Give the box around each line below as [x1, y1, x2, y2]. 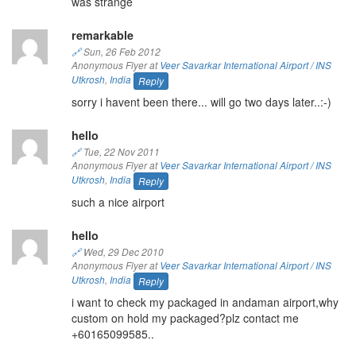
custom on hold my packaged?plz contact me [71, 309, 299, 326]
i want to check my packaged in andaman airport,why [71, 293, 339, 310]
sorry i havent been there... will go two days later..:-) [71, 93, 331, 110]
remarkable [71, 26, 133, 43]
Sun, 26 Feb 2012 [80, 44, 161, 58]
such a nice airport [71, 193, 164, 210]
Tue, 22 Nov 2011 [80, 145, 160, 158]
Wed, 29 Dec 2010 [80, 245, 164, 258]
